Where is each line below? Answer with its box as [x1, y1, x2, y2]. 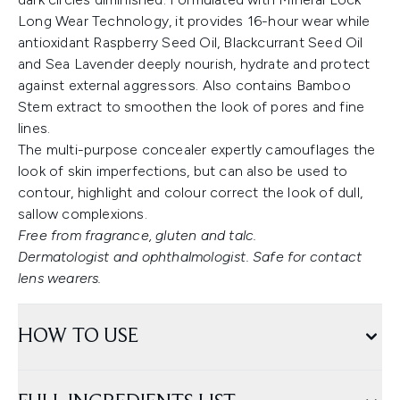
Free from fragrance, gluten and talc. [18, 227, 261, 244]
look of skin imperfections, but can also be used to [18, 162, 348, 179]
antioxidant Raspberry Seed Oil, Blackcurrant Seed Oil [18, 34, 363, 51]
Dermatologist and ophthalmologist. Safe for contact [18, 248, 362, 265]
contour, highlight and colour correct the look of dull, [18, 184, 363, 201]
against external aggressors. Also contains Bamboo [18, 77, 351, 94]
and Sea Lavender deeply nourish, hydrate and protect [18, 55, 371, 72]
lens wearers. [18, 270, 102, 287]
